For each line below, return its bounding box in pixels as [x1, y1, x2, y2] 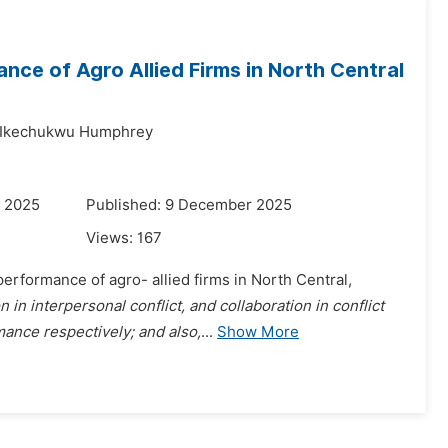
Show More [217, 323, 299, 341]
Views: [86, 229, 137, 247]
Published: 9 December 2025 [86, 196, 292, 214]
